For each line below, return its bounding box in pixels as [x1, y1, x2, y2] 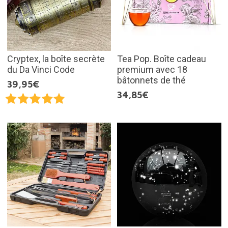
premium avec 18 [117, 64, 187, 75]
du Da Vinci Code [7, 64, 75, 75]
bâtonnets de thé [117, 74, 186, 85]
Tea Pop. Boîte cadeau [117, 53, 206, 64]
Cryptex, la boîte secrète [7, 53, 105, 64]
